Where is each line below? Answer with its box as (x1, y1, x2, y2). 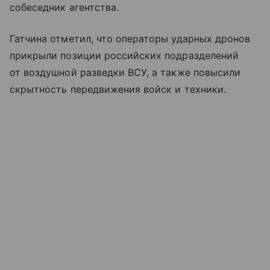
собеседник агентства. (10, 1, 119, 13)
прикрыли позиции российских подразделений (10, 49, 239, 61)
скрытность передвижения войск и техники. (10, 83, 226, 95)
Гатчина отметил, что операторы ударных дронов (10, 33, 251, 45)
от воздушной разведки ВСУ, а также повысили (10, 66, 241, 78)
